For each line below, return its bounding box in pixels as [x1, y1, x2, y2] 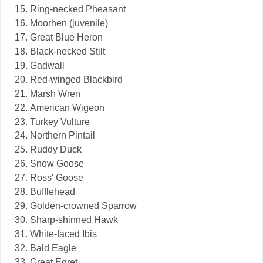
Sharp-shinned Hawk [30, 215, 118, 225]
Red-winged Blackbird [30, 74, 123, 85]
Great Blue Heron [30, 32, 103, 42]
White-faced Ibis [30, 229, 97, 240]
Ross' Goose [30, 173, 83, 183]
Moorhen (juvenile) [30, 18, 108, 28]
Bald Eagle [30, 243, 76, 254]
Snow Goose [30, 159, 84, 169]
